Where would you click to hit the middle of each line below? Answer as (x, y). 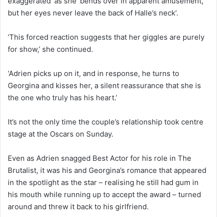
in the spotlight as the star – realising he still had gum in (103, 182)
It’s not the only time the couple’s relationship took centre (106, 122)
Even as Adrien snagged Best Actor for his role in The (100, 158)
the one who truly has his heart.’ (62, 97)
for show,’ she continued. (51, 49)
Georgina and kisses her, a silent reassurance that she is (104, 85)
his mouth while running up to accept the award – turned (104, 194)
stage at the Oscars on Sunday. (61, 134)
